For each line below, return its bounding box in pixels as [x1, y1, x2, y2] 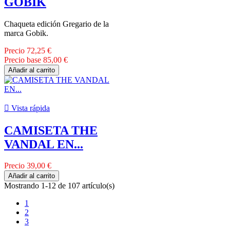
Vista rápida [9, 103, 50, 112]
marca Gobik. [4, 28, 48, 37]
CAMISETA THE [4, 123, 98, 137]
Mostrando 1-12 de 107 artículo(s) [4, 181, 114, 190]
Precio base [4, 55, 41, 64]
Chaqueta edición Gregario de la [4, 19, 109, 28]
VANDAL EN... [4, 137, 83, 151]
